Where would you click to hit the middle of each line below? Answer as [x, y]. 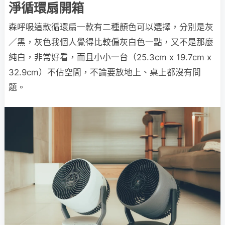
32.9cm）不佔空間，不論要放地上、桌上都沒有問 [105, 72]
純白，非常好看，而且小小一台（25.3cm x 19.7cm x [110, 57]
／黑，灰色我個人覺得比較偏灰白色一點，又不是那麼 [111, 42]
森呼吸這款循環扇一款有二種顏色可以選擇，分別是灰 [111, 27]
